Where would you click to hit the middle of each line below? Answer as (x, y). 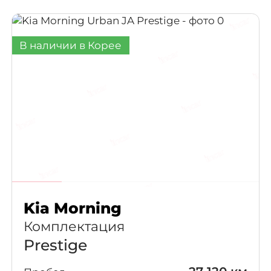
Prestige (55, 245)
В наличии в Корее (71, 45)
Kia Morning (72, 208)
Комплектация (74, 226)
